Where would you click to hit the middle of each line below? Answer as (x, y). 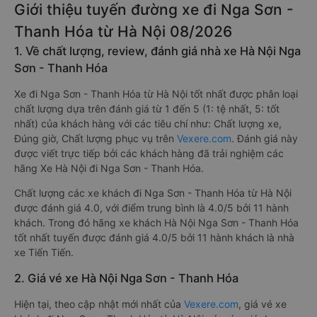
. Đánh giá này (265, 138)
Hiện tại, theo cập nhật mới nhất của (99, 304)
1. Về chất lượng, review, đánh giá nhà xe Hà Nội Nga (157, 51)
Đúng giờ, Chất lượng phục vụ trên (96, 138)
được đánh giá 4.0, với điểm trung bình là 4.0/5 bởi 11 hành (151, 208)
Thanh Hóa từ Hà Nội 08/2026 (123, 31)
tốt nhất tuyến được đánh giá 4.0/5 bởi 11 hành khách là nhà (154, 237)
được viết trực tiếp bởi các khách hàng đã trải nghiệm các (149, 153)
